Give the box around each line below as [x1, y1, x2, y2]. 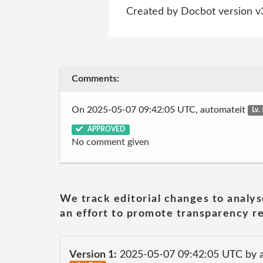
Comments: [72, 74, 119, 83]
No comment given [72, 137, 149, 147]
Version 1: [69, 249, 117, 260]
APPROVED [86, 126, 126, 133]
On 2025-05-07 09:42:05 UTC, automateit [72, 104, 248, 114]
